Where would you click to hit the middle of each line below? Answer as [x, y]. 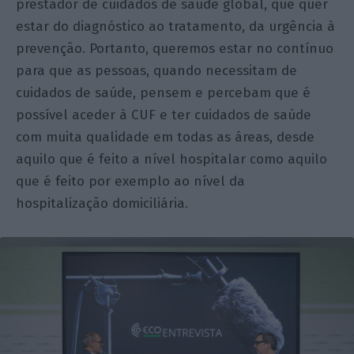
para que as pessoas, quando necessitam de [157, 70]
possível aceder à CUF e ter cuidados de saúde [164, 115]
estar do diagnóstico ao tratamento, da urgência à [176, 26]
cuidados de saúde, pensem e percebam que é [164, 92]
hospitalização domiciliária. [102, 203]
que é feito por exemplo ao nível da [131, 181]
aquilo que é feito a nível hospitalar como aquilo [172, 159]
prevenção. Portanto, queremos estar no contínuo [175, 48]
